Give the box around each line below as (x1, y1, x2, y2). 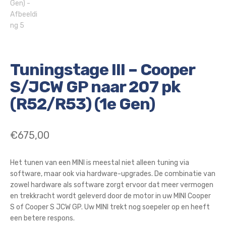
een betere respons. (10, 213, 75, 222)
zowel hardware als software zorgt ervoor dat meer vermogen (10, 180, 213, 189)
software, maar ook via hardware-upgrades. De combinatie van (10, 169, 215, 178)
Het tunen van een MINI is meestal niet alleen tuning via (10, 158, 189, 167)
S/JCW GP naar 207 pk (10, 77, 180, 97)
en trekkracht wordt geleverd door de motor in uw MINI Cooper (10, 191, 211, 200)
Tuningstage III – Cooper (10, 60, 195, 80)
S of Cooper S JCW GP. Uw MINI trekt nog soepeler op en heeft (10, 202, 210, 211)
